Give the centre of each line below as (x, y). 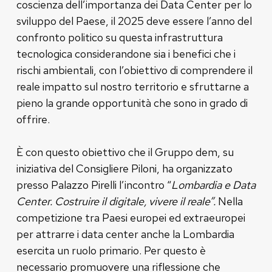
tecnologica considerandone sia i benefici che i (126, 53)
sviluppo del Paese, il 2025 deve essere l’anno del (134, 21)
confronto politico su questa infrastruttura (119, 37)
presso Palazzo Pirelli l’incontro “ (93, 185)
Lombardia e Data (213, 185)
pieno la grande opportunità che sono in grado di (132, 103)
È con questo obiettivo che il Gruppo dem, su (125, 152)
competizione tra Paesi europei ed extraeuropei (131, 217)
